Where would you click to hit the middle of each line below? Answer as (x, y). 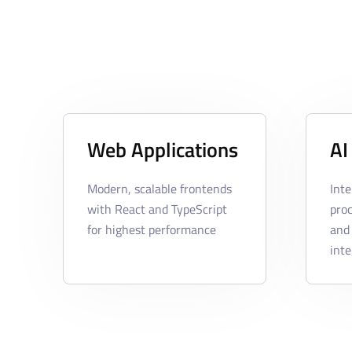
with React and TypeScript (157, 209)
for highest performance (152, 230)
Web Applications (163, 150)
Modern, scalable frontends (159, 189)
